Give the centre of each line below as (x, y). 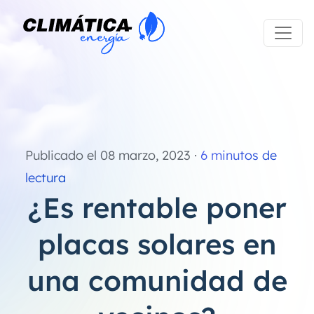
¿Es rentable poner (157, 207)
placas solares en (157, 244)
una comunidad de (157, 280)
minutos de (242, 155)
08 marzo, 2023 (145, 155)
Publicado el (61, 155)
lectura (46, 178)
